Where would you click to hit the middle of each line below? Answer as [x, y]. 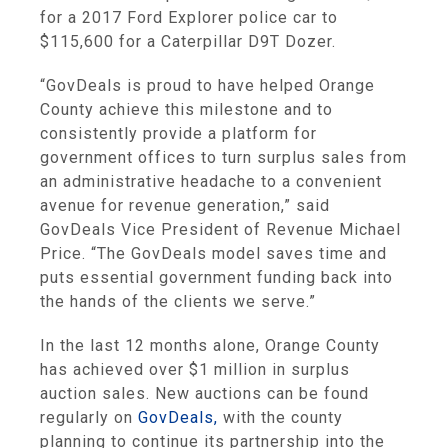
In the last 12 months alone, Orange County [210, 345]
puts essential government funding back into [216, 277]
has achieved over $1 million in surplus [195, 369]
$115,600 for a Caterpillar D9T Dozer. [188, 41]
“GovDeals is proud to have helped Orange [207, 85]
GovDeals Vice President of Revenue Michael [220, 229]
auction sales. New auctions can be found [204, 393]
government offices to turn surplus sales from [223, 157]
